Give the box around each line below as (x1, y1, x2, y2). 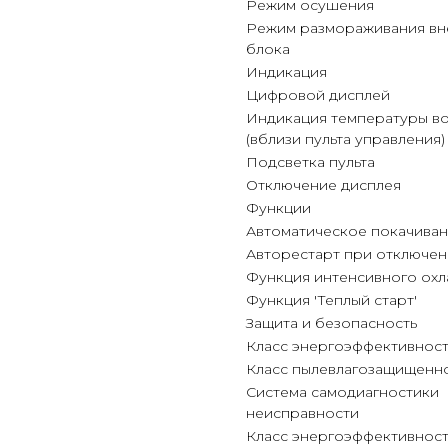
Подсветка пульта (246, 153, 375, 171)
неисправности (246, 404, 359, 422)
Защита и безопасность (246, 314, 417, 332)
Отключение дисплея (246, 176, 401, 194)
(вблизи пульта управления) (246, 130, 445, 148)
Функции (246, 199, 311, 217)
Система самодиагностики (246, 383, 439, 401)
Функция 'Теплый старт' (246, 291, 417, 309)
